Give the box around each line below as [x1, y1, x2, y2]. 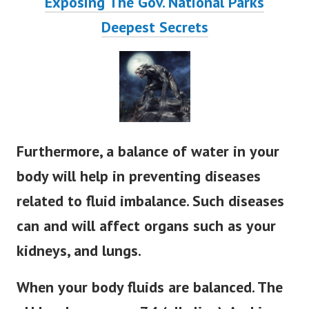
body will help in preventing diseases [17, 166, 261, 186]
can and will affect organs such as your [17, 216, 276, 236]
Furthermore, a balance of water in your [17, 141, 279, 161]
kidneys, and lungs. [17, 241, 141, 261]
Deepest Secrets [101, 17, 208, 37]
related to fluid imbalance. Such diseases [17, 191, 284, 211]
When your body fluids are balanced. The [17, 277, 283, 297]
